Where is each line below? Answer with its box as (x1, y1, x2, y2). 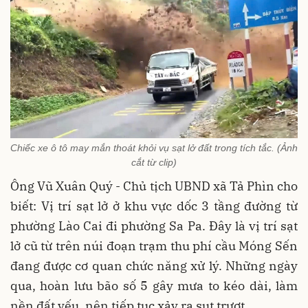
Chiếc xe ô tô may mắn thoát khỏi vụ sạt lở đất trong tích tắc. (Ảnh (10, 142, 298, 153)
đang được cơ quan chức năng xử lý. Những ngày (10, 257, 298, 274)
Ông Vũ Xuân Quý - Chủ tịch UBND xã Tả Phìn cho (10, 177, 298, 194)
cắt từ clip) (131, 156, 177, 168)
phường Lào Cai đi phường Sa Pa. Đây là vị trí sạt (10, 217, 298, 234)
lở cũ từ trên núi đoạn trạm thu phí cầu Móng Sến (10, 237, 298, 254)
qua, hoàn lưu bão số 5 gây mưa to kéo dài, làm (10, 277, 298, 294)
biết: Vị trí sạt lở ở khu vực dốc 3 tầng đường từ (10, 197, 298, 214)
